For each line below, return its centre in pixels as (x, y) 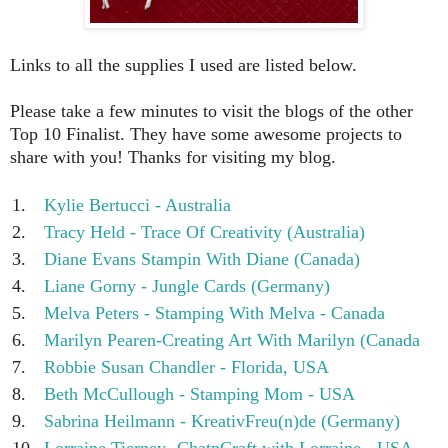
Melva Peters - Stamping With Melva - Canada (214, 312)
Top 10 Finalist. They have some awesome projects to (206, 133)
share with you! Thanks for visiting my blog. (173, 156)
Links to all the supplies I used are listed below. (183, 64)
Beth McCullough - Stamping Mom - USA (199, 393)
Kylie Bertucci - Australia (137, 204)
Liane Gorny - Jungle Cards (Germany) (187, 285)
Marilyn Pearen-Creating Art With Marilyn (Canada (232, 339)
